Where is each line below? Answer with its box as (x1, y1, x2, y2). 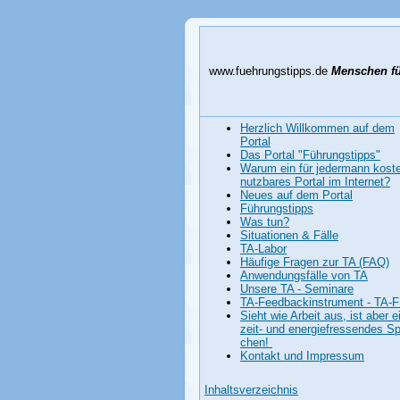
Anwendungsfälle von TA (240, 269, 368, 282)
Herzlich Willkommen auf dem (240, 121, 395, 135)
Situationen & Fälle (240, 229, 338, 242)
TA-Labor (240, 242, 287, 255)
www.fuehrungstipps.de (209, 64, 331, 78)
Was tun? (240, 215, 289, 229)
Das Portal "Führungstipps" (240, 148, 380, 162)
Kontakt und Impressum (240, 349, 364, 362)
